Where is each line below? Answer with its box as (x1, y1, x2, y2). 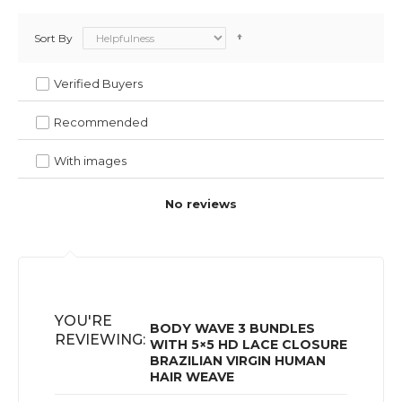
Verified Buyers (54, 75, 143, 91)
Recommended (54, 114, 148, 129)
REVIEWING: (55, 330, 145, 348)
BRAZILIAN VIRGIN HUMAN (150, 352, 326, 369)
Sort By (34, 31, 73, 45)
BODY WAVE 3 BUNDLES (150, 319, 315, 336)
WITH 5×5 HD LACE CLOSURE (150, 336, 347, 353)
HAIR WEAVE (150, 368, 234, 385)
